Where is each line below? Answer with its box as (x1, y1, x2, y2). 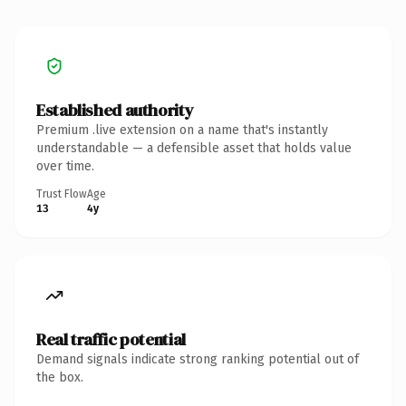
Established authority (36, 98, 194, 121)
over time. (36, 158, 94, 174)
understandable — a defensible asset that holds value (36, 140, 352, 156)
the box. (36, 369, 83, 385)
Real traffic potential (36, 327, 186, 351)
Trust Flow (36, 187, 87, 200)
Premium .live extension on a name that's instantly (36, 121, 328, 138)
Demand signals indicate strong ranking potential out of (36, 351, 359, 367)
